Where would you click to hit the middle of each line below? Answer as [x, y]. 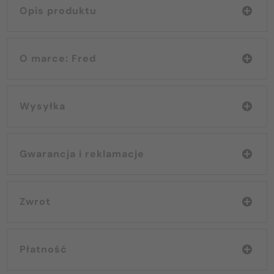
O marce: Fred [84, 58]
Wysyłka [43, 106]
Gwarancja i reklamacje [82, 154]
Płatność [43, 249]
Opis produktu [58, 10]
